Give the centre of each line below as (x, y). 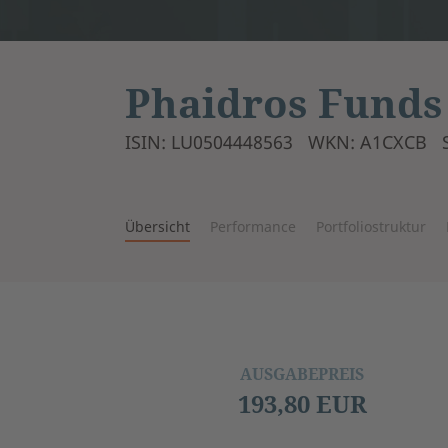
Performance (252, 226)
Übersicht (157, 226)
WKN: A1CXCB (367, 142)
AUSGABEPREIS (302, 373)
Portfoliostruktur (370, 226)
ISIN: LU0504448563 (208, 142)
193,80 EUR (302, 403)
